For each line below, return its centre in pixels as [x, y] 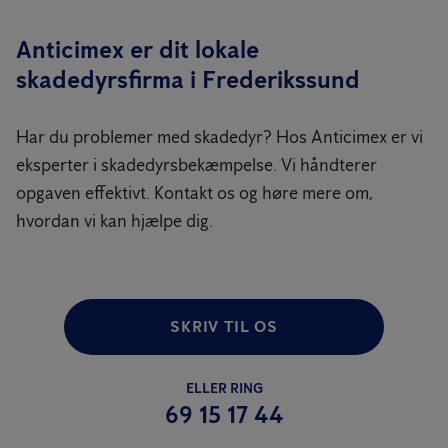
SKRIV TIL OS [224, 326]
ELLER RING [224, 388]
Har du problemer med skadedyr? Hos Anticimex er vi [219, 137]
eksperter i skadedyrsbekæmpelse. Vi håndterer [196, 165]
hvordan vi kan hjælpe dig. [114, 221]
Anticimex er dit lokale [137, 49]
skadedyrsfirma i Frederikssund [188, 79]
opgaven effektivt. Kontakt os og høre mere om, [194, 193]
